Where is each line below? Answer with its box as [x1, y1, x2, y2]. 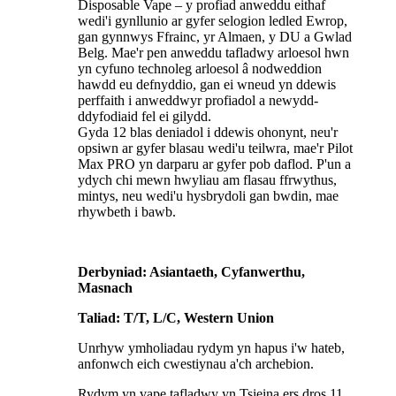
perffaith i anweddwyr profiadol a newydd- [78, 93, 318, 109]
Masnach [78, 280, 133, 296]
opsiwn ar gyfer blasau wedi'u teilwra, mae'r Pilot [78, 141, 353, 156]
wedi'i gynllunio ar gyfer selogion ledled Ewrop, [78, 13, 347, 29]
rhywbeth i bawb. [78, 204, 176, 220]
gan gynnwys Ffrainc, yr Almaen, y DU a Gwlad [78, 29, 352, 45]
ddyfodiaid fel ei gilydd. [78, 109, 211, 125]
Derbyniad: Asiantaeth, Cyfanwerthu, [78, 264, 305, 280]
